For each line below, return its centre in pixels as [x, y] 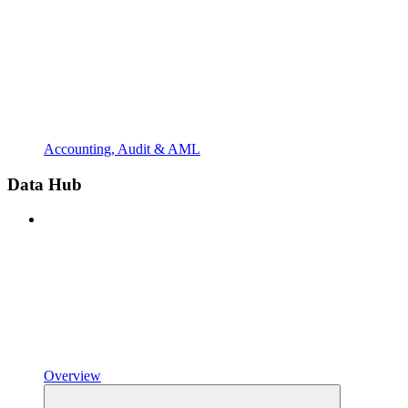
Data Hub [45, 184]
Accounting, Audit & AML [122, 149]
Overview [72, 376]
